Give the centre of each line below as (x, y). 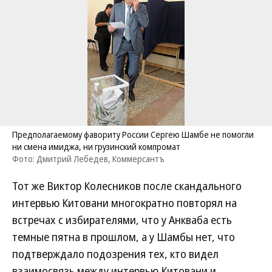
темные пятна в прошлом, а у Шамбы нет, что (124, 237)
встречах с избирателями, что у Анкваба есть (122, 220)
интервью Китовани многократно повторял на (124, 203)
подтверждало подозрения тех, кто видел (115, 254)
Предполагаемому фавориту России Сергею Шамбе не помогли (133, 134)
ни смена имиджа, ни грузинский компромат (96, 147)
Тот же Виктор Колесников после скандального (127, 186)
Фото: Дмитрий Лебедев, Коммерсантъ (88, 159)
